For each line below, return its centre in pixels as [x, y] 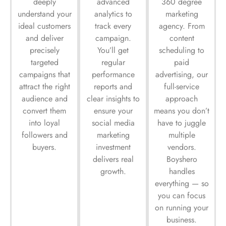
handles [182, 171]
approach [182, 98]
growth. [113, 171]
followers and [44, 135]
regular [113, 62]
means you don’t [182, 110]
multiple [182, 135]
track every [113, 26]
